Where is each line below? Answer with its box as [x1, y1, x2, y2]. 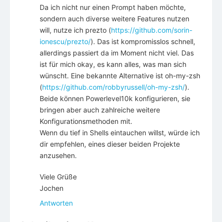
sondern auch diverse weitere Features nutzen [40, 14, 189, 23]
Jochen [40, 184, 63, 193]
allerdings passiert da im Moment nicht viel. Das [40, 49, 194, 57]
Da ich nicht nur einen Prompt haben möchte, [40, 3, 186, 12]
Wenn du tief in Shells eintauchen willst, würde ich [40, 128, 200, 137]
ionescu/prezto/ [40, 37, 91, 46]
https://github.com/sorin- [111, 26, 192, 35]
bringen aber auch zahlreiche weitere [40, 106, 160, 114]
